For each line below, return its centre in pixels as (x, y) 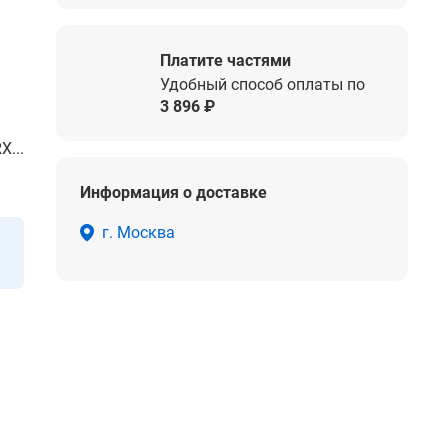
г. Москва (138, 232)
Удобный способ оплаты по (262, 84)
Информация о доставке (173, 192)
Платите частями (225, 60)
